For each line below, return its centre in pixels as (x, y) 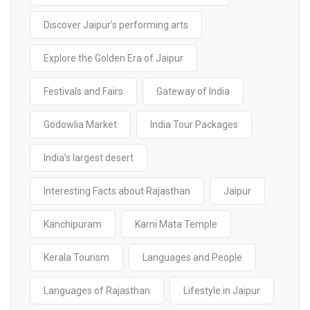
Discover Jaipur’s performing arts (116, 25)
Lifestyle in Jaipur (222, 291)
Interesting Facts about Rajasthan (117, 191)
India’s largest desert (89, 158)
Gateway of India (193, 91)
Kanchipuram (73, 224)
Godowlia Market (80, 125)
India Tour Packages (194, 125)
